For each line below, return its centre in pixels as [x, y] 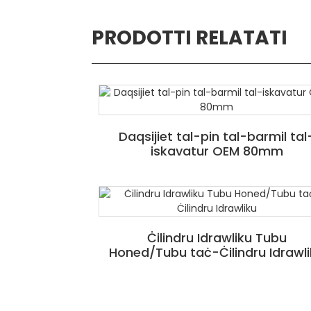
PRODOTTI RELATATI [190, 37]
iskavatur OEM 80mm [217, 151]
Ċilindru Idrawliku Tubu [217, 237]
